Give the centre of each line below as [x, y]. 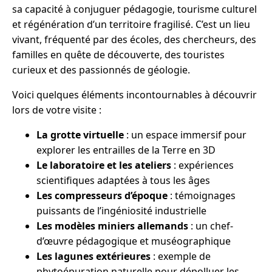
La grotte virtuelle [80, 134]
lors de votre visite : [57, 110]
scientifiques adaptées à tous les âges [123, 180]
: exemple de [181, 256]
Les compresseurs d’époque [102, 195]
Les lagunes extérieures [93, 256]
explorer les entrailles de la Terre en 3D [126, 150]
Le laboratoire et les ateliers [104, 165]
